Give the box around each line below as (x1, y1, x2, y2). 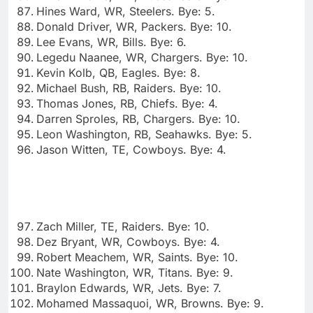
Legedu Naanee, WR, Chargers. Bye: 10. (36, 50, 248, 64)
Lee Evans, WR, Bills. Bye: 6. (36, 34, 187, 49)
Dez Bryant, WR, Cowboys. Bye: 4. (36, 234, 220, 249)
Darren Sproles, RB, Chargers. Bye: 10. (36, 111, 240, 126)
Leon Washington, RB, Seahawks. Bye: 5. (36, 126, 252, 141)
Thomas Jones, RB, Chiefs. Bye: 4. (36, 96, 218, 110)
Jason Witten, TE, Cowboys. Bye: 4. (36, 142, 226, 156)
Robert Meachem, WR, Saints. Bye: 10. (36, 249, 238, 264)
